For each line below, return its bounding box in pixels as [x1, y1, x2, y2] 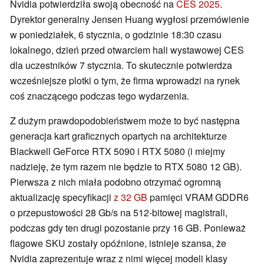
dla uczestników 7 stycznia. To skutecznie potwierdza [10, 58, 232, 72]
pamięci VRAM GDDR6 [147, 190, 249, 204]
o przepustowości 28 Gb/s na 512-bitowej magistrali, [10, 206, 227, 220]
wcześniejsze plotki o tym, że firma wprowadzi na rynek [10, 74, 240, 88]
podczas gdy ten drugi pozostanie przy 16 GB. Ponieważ [10, 221, 246, 235]
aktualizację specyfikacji [10, 190, 114, 204]
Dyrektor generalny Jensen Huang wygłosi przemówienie [10, 12, 249, 27]
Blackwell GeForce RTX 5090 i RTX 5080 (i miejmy [10, 144, 225, 159]
